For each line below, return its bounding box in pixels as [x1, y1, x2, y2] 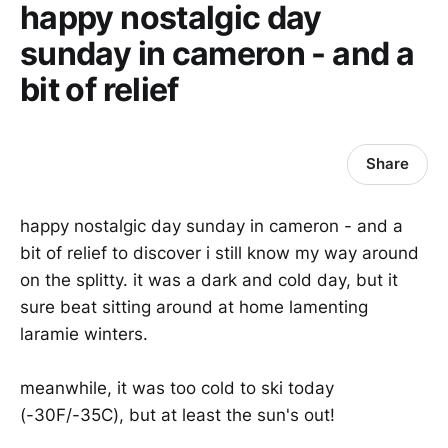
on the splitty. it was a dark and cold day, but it [20, 269, 398, 290]
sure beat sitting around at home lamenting [20, 296, 368, 317]
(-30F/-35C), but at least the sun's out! [20, 405, 335, 426]
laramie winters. [20, 323, 148, 344]
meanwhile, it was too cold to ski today [20, 378, 334, 399]
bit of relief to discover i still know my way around [20, 242, 419, 263]
